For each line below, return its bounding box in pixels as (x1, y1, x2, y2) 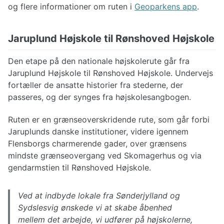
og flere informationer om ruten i (8, 1, 134, 12)
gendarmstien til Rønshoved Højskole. (8, 162, 151, 173)
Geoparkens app (134, 1, 197, 12)
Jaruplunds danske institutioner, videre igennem (8, 126, 188, 137)
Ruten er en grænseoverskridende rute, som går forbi (8, 114, 209, 125)
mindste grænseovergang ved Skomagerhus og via (8, 150, 201, 161)
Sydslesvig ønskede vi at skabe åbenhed (18, 202, 172, 213)
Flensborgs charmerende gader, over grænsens (8, 138, 186, 149)
